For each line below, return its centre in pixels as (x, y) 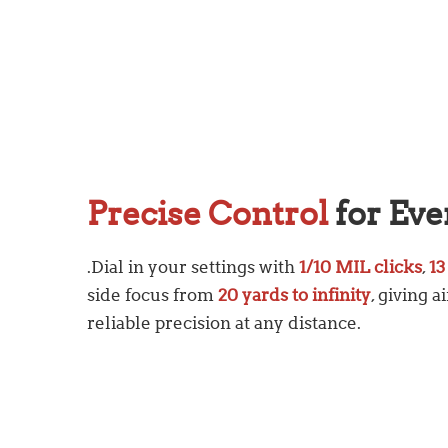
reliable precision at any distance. (224, 323)
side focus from (150, 295)
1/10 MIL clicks (360, 267)
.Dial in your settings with (193, 267)
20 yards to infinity (292, 295)
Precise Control (207, 214)
